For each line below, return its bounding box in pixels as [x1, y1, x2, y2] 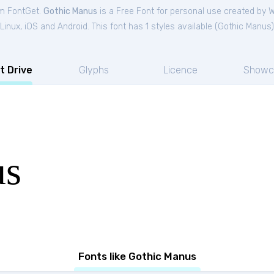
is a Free [97, 6, 136, 17]
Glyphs [78, 64, 109, 76]
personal [170, 6, 204, 17]
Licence [163, 64, 198, 76]
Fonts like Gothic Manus [78, 250, 196, 262]
